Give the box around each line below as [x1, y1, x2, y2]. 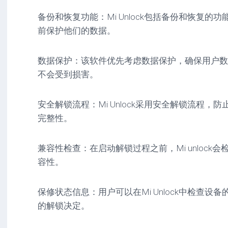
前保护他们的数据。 [38, 25, 116, 36]
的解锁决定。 [38, 201, 90, 211]
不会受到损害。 [38, 69, 98, 79]
